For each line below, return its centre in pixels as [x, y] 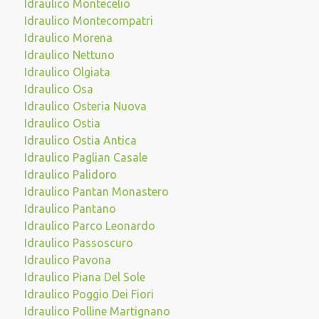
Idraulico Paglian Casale [85, 157]
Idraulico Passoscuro [78, 243]
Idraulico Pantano [70, 209]
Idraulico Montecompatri [88, 21]
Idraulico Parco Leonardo [89, 226]
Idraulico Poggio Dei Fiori [89, 294]
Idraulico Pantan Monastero [96, 192]
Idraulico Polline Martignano [97, 311]
